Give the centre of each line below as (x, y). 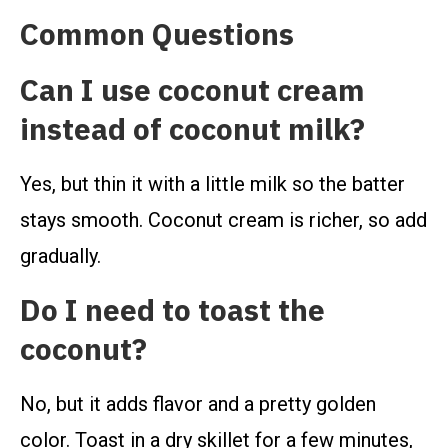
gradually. (60, 256)
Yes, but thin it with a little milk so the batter (212, 184)
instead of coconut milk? (192, 130)
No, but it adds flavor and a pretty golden (198, 404)
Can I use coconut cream (192, 91)
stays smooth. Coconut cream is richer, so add (223, 220)
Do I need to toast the (172, 311)
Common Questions (157, 35)
